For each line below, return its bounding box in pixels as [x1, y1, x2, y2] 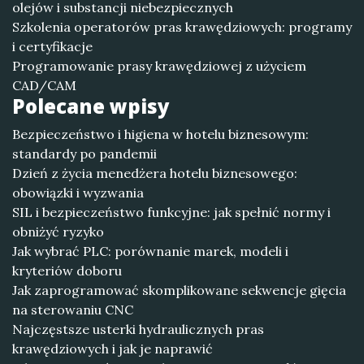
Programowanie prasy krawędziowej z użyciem [12, 58, 306, 74]
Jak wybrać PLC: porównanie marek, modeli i [12, 243, 288, 259]
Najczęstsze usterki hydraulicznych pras [12, 321, 264, 337]
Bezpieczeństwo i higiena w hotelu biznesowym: [12, 126, 309, 142]
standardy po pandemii [12, 145, 157, 162]
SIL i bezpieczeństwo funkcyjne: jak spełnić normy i [12, 204, 331, 220]
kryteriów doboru [12, 262, 122, 279]
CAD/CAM [12, 77, 76, 93]
